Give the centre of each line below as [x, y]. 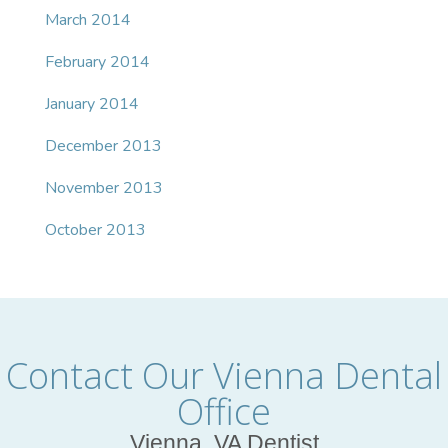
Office [224, 412]
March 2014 [88, 20]
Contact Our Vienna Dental [224, 376]
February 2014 [97, 62]
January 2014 [92, 104]
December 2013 [103, 146]
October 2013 [95, 230]
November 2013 [104, 188]
